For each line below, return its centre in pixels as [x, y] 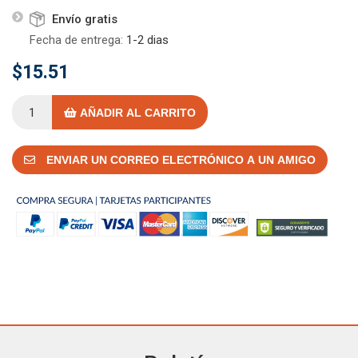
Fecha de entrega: [76, 40]
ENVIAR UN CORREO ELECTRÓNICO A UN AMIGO [179, 160]
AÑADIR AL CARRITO [136, 112]
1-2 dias [147, 40]
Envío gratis [85, 20]
